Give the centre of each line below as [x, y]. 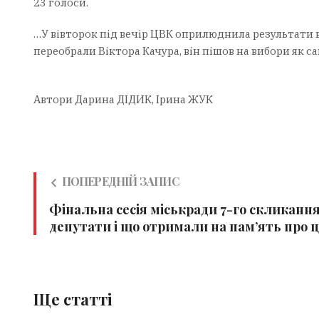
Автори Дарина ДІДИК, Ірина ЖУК [123, 100]
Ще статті [73, 299]
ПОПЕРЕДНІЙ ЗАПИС [120, 182]
